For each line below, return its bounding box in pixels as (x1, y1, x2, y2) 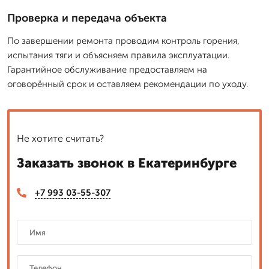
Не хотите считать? (17, 132, 104, 144)
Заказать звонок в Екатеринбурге (17, 154, 237, 171)
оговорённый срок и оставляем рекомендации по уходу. (7, 78, 248, 89)
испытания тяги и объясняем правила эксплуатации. (7, 49, 229, 61)
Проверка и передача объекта (7, 11, 167, 25)
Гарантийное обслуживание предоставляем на (7, 64, 207, 75)
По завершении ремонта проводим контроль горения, (7, 35, 240, 46)
